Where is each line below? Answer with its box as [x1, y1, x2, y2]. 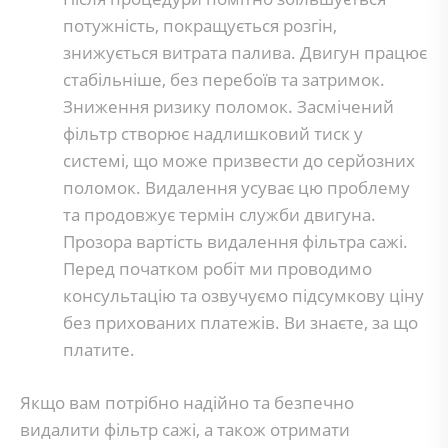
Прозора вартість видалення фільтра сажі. [62, 230, 408, 253]
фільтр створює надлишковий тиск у [62, 122, 363, 145]
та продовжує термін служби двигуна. [62, 203, 376, 226]
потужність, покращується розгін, [62, 14, 337, 37]
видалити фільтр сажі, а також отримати [20, 417, 350, 441]
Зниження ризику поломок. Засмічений [62, 95, 394, 118]
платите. [62, 338, 135, 361]
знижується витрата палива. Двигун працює [62, 41, 427, 64]
